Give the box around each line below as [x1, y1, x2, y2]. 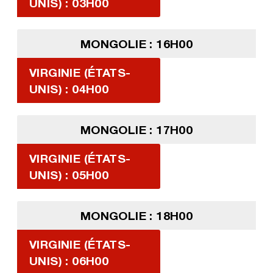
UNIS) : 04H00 [29, 82, 109, 96]
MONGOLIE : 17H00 [80, 122, 193, 137]
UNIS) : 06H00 [29, 253, 109, 268]
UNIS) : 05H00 [29, 168, 109, 182]
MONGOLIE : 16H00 [80, 37, 193, 51]
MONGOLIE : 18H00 [80, 208, 193, 223]
